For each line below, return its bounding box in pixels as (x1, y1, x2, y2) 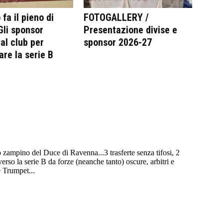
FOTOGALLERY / (84, 11, 149, 23)
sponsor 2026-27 (84, 36, 152, 48)
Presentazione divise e (84, 23, 177, 36)
